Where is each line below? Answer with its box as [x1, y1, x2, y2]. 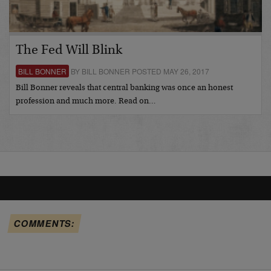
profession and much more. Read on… [16, 97, 156, 106]
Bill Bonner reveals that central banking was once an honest [16, 83, 233, 93]
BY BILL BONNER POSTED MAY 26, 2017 [69, 65, 209, 76]
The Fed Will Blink [16, 44, 122, 57]
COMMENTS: [13, 216, 76, 230]
